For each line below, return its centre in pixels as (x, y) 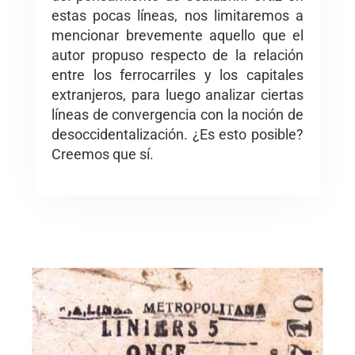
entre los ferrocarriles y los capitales (177, 74)
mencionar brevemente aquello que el (177, 35)
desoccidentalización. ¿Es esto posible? (177, 134)
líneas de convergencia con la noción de (177, 114)
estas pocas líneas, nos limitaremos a (177, 15)
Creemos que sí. (103, 154)
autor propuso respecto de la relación (177, 55)
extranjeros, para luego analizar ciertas (177, 94)
